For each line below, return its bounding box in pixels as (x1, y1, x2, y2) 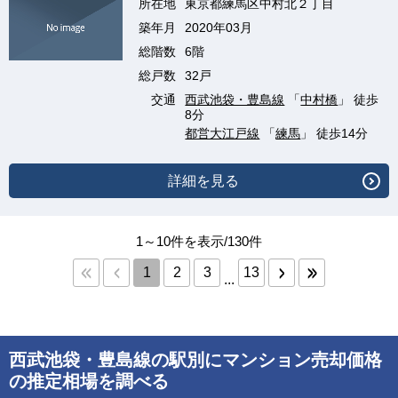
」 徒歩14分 (300, 126, 369, 141)
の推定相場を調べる (9, 371, 169, 392)
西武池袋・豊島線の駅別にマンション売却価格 (9, 350, 382, 370)
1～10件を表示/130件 (136, 234, 262, 250)
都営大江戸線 (185, 126, 260, 141)
